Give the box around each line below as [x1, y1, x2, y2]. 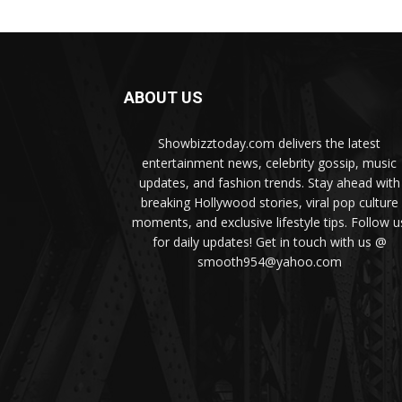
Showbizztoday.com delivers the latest [158, 135, 380, 153]
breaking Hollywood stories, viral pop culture [140, 194, 398, 212]
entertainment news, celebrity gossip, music [142, 154, 397, 172]
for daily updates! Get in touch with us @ [152, 233, 387, 251]
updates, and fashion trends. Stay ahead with [138, 174, 400, 192]
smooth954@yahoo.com [197, 253, 342, 271]
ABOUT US [124, 88, 203, 108]
